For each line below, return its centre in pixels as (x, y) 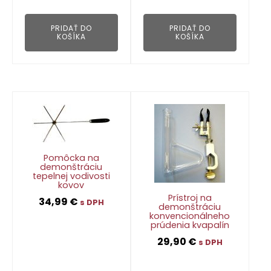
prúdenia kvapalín (190, 225)
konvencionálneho (190, 216)
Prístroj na (190, 198)
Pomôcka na (71, 158)
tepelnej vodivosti (71, 176)
